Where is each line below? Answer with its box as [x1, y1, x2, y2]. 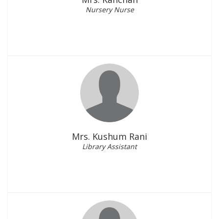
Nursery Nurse [85, 5, 134, 14]
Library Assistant [82, 142, 137, 151]
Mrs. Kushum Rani [72, 131, 147, 142]
